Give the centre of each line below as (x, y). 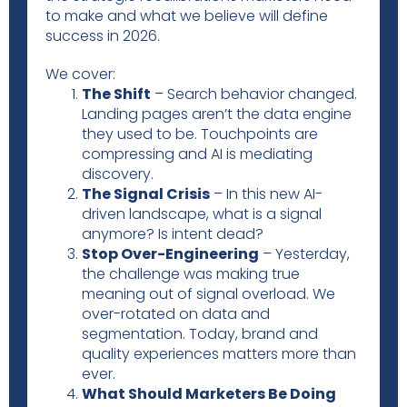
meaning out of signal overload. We (208, 294)
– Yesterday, (304, 254)
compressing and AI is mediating (197, 154)
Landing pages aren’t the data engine (217, 114)
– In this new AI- (266, 194)
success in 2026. (103, 36)
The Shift (116, 94)
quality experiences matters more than (219, 354)
